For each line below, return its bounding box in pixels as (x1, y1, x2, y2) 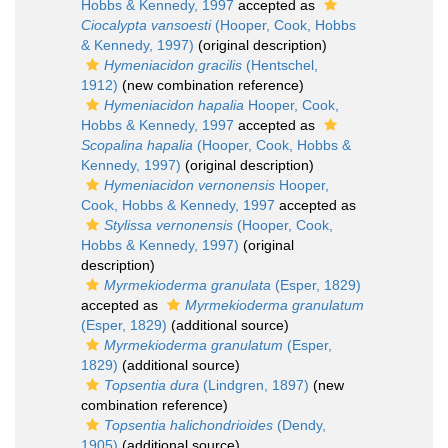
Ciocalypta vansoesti (81, 17, 211, 34)
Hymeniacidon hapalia (104, 97, 244, 114)
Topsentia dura (104, 377, 199, 394)
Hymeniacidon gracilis (104, 57, 242, 74)
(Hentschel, (242, 57, 318, 74)
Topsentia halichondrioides (104, 417, 273, 434)
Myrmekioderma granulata (104, 277, 271, 294)
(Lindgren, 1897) (199, 377, 309, 394)
